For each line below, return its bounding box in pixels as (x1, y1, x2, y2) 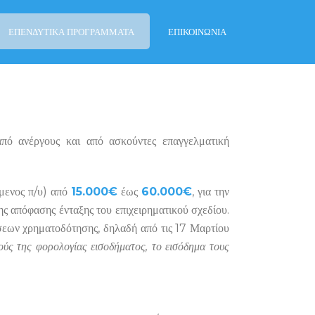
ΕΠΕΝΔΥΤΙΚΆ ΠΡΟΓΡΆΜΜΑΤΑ (8, 26, 134, 37)
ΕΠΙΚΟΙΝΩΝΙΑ (168, 26, 226, 37)
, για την (192, 185, 230, 198)
